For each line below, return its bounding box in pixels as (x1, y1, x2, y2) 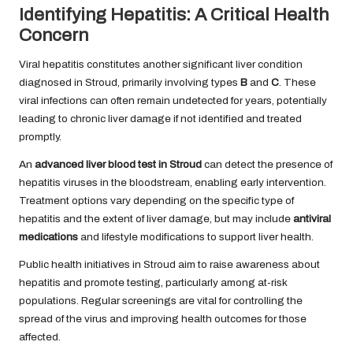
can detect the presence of (202, 158, 333, 170)
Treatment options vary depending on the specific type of (19, 194, 294, 206)
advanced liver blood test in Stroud (35, 158, 202, 170)
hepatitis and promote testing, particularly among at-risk (19, 276, 288, 288)
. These (279, 76, 316, 88)
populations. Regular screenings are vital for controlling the (19, 294, 303, 307)
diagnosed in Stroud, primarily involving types (19, 76, 240, 88)
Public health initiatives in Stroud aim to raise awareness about (19, 258, 320, 270)
